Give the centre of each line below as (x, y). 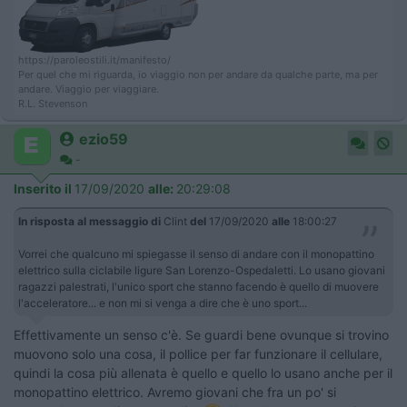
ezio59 (104, 139)
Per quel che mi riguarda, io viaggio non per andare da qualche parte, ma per (198, 74)
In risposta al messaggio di (89, 221)
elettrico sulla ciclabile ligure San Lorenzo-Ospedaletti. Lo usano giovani (202, 270)
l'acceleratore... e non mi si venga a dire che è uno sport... (167, 303)
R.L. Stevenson (53, 104)
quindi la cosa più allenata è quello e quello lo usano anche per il (203, 373)
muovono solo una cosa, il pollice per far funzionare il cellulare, (198, 354)
